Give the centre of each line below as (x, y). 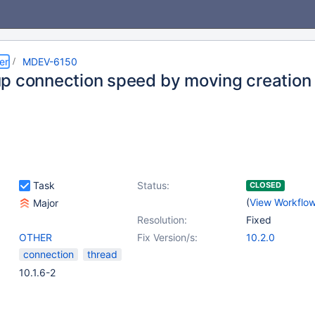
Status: (153, 185)
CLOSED (265, 185)
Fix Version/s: (167, 237)
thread (102, 254)
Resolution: (162, 220)
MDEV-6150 (50, 62)
